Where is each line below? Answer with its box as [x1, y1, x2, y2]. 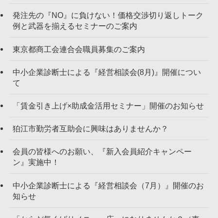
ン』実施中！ [12, 158, 59, 167]
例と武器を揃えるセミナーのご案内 [12, 21, 137, 31]
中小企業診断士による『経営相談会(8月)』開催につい [12, 67, 201, 76]
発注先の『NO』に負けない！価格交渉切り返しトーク [12, 11, 203, 20]
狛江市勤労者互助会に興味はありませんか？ [12, 124, 168, 133]
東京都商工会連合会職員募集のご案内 [12, 44, 145, 54]
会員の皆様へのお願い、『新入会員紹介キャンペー [12, 147, 192, 156]
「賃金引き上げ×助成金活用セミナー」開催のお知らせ [12, 101, 204, 110]
